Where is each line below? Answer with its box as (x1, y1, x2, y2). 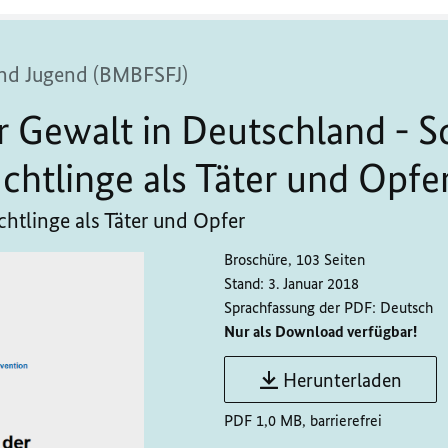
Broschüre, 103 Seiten (224, 250, 365, 269)
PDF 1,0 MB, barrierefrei (224, 411, 382, 431)
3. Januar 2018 (268, 274, 359, 293)
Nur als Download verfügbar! (224, 322, 417, 341)
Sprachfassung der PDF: (224, 298, 376, 317)
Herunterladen (283, 368, 402, 393)
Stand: (224, 274, 264, 293)
